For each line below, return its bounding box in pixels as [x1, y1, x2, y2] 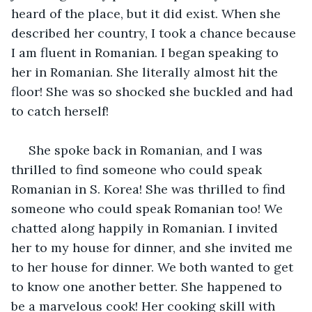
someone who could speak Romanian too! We [11, 200, 286, 217]
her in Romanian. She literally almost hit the [11, 63, 281, 80]
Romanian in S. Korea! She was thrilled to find [11, 180, 289, 197]
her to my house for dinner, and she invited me [11, 239, 296, 256]
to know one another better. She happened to [11, 278, 286, 295]
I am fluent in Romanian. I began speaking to [11, 44, 282, 61]
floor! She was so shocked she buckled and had [11, 83, 297, 100]
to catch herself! [11, 102, 109, 119]
